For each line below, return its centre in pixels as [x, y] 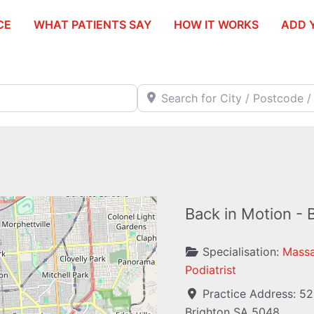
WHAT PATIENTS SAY [93, 25]
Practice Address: [251, 294]
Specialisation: [243, 252]
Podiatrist [211, 270]
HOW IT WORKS [216, 25]
